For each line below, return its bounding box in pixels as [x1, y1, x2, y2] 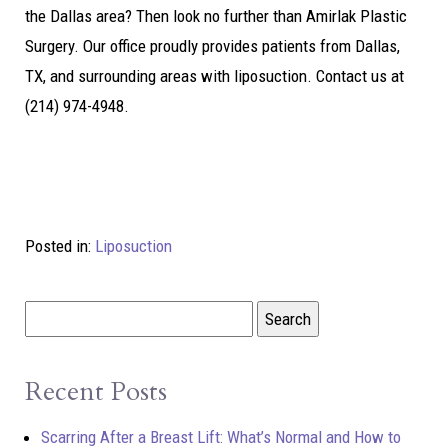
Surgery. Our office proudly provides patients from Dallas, [25, 35, 400, 56]
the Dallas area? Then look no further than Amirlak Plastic [25, 5, 407, 26]
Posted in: [25, 235, 95, 256]
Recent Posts [25, 373, 167, 409]
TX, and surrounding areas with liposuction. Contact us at [25, 65, 404, 86]
